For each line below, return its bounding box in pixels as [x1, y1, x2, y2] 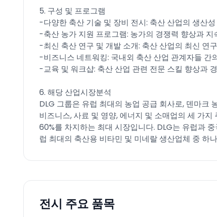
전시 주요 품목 [39, 196, 115, 212]
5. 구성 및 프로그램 [39, 5, 106, 16]
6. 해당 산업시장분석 [39, 87, 111, 98]
